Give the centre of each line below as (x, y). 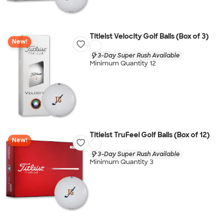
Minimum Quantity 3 (121, 162)
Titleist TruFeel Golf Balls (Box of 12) (149, 135)
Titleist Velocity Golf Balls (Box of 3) (149, 36)
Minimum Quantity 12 (123, 63)
